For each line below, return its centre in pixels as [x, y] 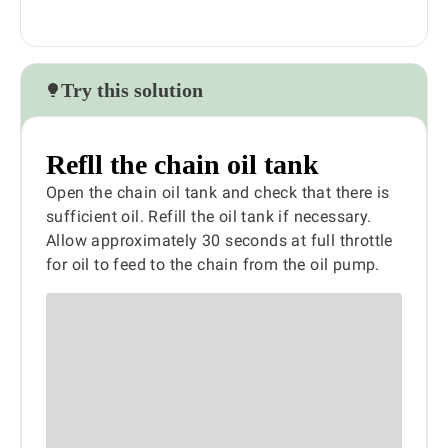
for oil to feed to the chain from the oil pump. [213, 265]
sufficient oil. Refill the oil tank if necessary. [209, 217]
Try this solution [132, 90]
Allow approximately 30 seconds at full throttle [219, 241]
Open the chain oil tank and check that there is [218, 193]
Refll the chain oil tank [182, 165]
